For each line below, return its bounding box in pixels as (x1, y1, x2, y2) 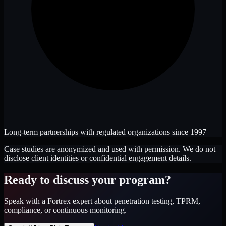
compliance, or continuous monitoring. (4, 205, 127, 214)
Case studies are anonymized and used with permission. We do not (4, 145, 215, 153)
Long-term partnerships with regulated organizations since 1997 (4, 128, 206, 136)
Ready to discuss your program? (4, 173, 171, 186)
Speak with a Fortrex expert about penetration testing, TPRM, (4, 196, 200, 205)
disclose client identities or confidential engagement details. (4, 154, 191, 162)
